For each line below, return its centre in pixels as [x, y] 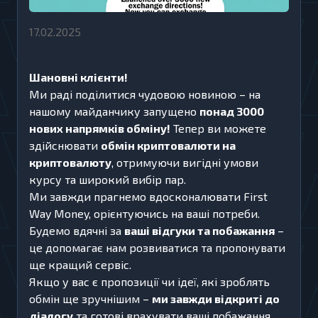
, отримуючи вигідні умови [185, 162]
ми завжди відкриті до [216, 298]
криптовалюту [70, 162]
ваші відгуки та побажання [199, 230]
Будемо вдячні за [77, 230]
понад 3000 [232, 111]
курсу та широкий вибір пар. [108, 179]
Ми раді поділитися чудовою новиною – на [145, 94]
